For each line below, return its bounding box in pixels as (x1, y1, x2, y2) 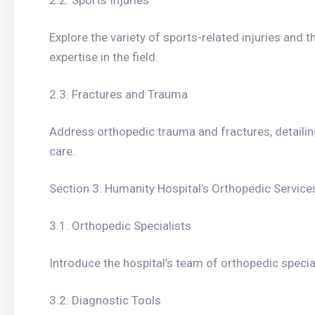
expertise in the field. (49, 50, 158, 64)
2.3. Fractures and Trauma (49, 87, 188, 101)
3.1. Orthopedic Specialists (49, 219, 191, 233)
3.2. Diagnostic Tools (49, 293, 161, 307)
